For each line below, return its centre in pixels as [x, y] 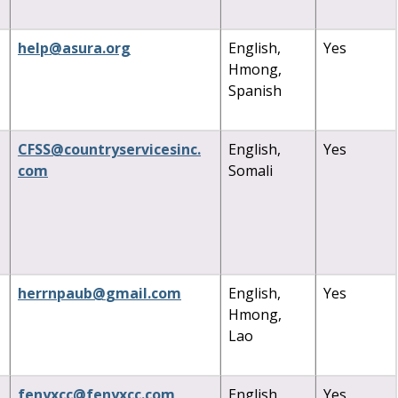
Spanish [255, 90]
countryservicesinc [131, 149]
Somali [251, 170]
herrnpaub [55, 293]
